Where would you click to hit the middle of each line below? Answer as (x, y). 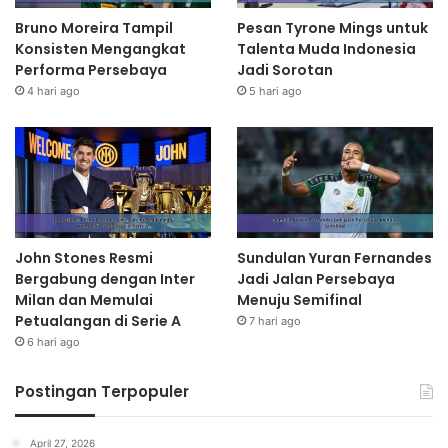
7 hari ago (274, 320)
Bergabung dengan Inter (105, 278)
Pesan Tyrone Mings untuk (332, 27)
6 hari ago (53, 341)
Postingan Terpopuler (102, 391)
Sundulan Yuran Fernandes (334, 257)
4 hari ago (53, 90)
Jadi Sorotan (284, 69)
